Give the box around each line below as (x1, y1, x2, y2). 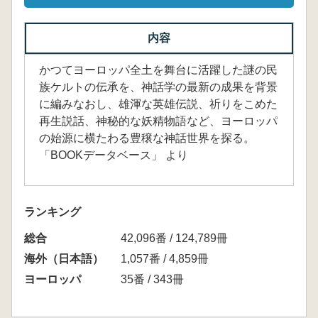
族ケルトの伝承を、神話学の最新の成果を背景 (39, 81, 278, 93)
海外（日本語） (24, 253, 104, 265)
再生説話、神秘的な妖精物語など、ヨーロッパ (39, 115, 278, 127)
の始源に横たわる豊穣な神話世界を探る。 (39, 132, 255, 144)
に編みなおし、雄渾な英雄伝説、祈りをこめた (39, 98, 278, 110)
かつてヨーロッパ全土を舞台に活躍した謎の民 (39, 64, 278, 76)
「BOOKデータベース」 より (39, 149, 188, 161)
